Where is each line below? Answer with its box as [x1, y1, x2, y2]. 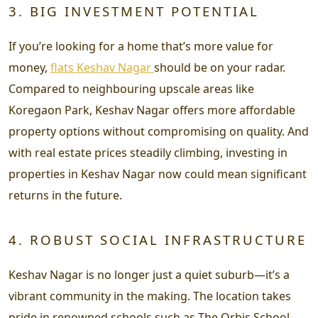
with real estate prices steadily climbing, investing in [9, 144, 287, 160]
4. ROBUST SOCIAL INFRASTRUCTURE [9, 230, 307, 248]
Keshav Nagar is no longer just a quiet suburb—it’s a [9, 266, 290, 283]
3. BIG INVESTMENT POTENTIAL [9, 1, 259, 20]
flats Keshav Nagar [50, 59, 154, 75]
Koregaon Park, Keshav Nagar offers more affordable [9, 102, 295, 118]
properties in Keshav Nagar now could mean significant [9, 165, 307, 182]
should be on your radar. [154, 59, 285, 75]
